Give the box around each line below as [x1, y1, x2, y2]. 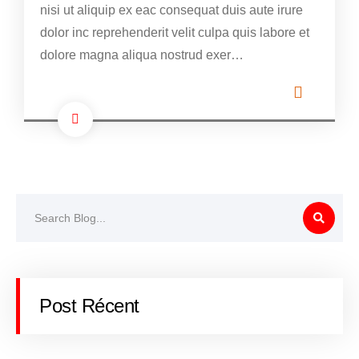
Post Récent [39, 295, 139, 317]
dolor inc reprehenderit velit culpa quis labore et [40, 26, 309, 40]
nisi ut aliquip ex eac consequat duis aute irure [40, 3, 303, 18]
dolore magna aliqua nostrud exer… [40, 48, 244, 63]
